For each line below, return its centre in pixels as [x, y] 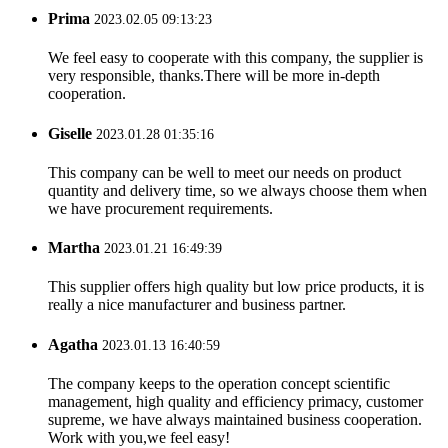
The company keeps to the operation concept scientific [219, 383]
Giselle [70, 133]
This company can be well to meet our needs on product [224, 172]
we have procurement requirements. [160, 208]
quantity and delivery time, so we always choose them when [237, 190]
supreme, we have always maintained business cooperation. [235, 419]
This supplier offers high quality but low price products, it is [236, 287]
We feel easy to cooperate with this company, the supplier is [235, 58]
